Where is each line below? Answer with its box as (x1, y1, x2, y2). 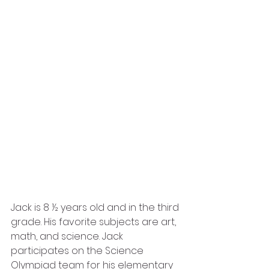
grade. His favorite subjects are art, (11, 214, 178, 229)
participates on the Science (11, 243, 146, 258)
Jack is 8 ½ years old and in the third (11, 200, 181, 214)
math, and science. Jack (11, 229, 125, 243)
